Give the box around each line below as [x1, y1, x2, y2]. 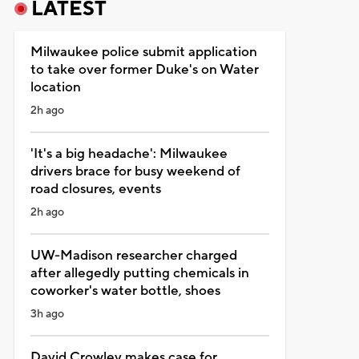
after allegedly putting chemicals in [30, 264, 249, 282]
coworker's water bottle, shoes [30, 281, 220, 300]
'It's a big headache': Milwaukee [30, 144, 228, 163]
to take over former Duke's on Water [30, 60, 259, 79]
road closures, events [30, 179, 161, 198]
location [30, 78, 81, 96]
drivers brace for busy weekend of [30, 162, 240, 180]
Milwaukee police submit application [30, 42, 257, 61]
